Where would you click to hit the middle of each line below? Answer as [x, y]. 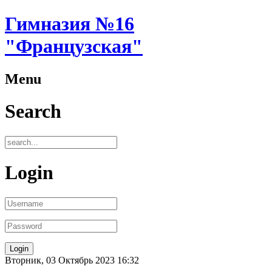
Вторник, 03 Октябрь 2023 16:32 [72, 260]
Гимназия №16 [70, 24]
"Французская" [74, 46]
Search [33, 111]
